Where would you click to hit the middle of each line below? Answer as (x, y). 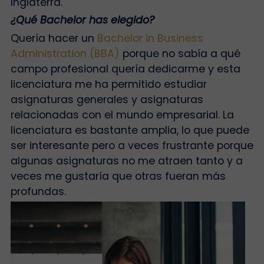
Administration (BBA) (65, 53)
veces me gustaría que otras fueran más (118, 176)
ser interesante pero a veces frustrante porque (132, 145)
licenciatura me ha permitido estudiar (108, 84)
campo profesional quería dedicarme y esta (125, 69)
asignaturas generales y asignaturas (107, 99)
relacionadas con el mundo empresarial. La (122, 115)
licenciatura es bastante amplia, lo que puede (130, 130)
